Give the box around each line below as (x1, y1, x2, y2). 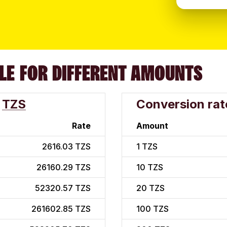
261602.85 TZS (31, 204, 91, 214)
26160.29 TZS (36, 162, 91, 173)
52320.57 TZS (35, 183, 91, 194)
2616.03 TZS (42, 141, 91, 152)
